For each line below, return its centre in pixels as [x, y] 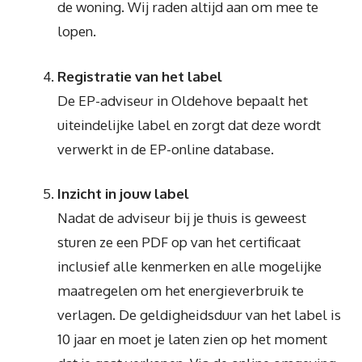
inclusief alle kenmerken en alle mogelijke [189, 266]
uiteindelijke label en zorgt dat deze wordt [189, 124]
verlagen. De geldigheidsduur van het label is [199, 315]
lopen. [77, 31]
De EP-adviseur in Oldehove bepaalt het [183, 100]
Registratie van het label [140, 76]
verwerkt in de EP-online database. [166, 149]
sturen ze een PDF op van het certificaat [179, 242]
